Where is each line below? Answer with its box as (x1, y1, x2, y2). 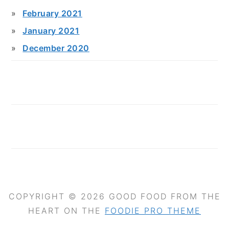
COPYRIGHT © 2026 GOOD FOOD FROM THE (8, 191, 221, 201)
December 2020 (22, 43, 89, 53)
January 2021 (22, 26, 80, 36)
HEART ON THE (28, 205, 105, 216)
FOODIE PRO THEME (105, 205, 201, 216)
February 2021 (22, 8, 82, 18)
